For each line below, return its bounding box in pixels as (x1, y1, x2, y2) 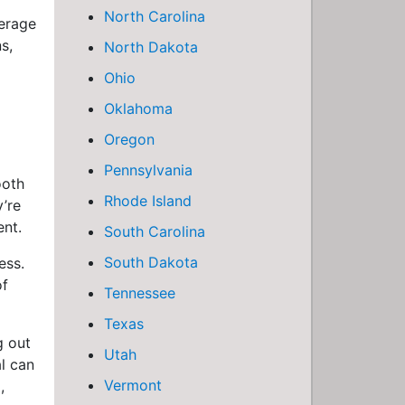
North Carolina (104, 7, 205, 25)
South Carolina (104, 222, 205, 240)
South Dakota (104, 253, 198, 271)
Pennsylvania (104, 161, 193, 179)
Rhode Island (104, 192, 192, 210)
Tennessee (104, 284, 175, 302)
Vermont (104, 376, 162, 394)
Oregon (104, 130, 155, 148)
